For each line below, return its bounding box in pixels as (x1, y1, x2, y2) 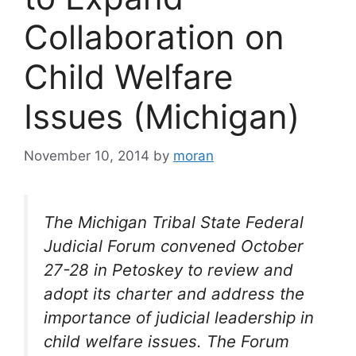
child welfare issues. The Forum (44, 331, 289, 351)
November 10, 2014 (24, 147, 149, 164)
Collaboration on (24, 17, 284, 57)
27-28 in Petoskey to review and (44, 259, 293, 280)
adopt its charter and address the (44, 283, 304, 304)
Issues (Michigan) (24, 96, 300, 137)
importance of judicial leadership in (44, 307, 314, 327)
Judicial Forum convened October (44, 235, 304, 256)
